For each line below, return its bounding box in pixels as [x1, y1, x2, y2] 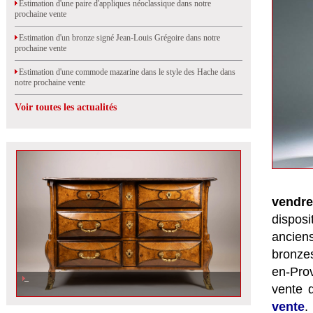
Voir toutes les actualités [15, 102, 117, 112]
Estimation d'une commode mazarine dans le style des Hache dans [15, 67, 235, 77]
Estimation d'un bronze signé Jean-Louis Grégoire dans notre [15, 33, 220, 43]
